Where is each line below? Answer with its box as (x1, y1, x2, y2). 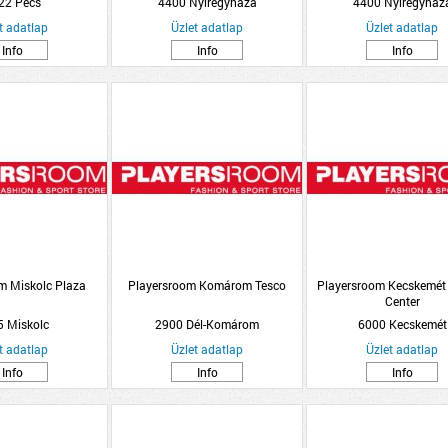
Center (384, 293, 420, 309)
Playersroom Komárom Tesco (128, 277, 286, 293)
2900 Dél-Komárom (155, 316, 259, 332)
